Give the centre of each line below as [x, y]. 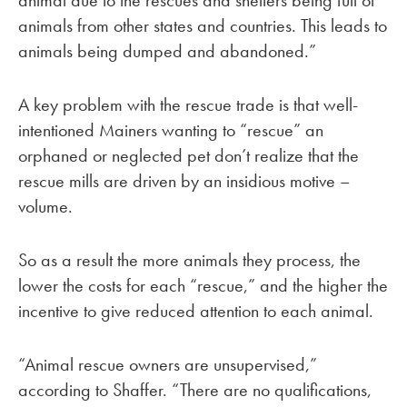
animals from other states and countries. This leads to [203, 26]
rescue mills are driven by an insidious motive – [184, 181]
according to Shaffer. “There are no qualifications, [195, 389]
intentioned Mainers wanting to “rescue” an [171, 130]
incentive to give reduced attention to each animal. [196, 311]
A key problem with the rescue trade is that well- [188, 105]
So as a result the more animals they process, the [189, 260]
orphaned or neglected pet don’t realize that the [189, 156]
